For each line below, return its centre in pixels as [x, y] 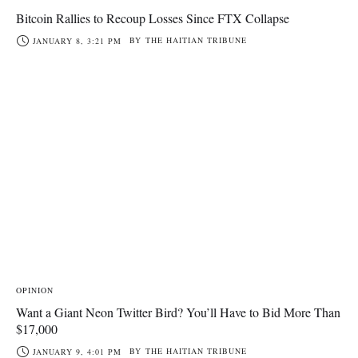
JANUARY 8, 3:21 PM [77, 40]
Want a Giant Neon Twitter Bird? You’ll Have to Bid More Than [178, 312]
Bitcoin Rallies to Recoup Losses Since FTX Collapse [153, 18]
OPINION [35, 290]
